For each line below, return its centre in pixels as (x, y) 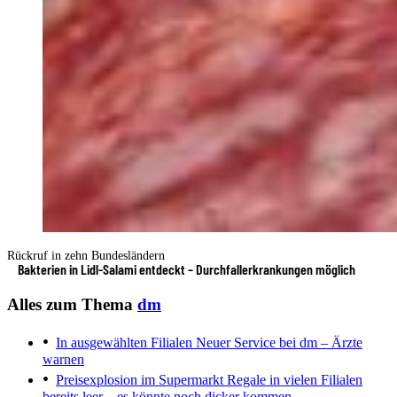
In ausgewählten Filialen (124, 343)
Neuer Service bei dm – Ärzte (277, 343)
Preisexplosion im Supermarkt (140, 380)
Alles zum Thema (72, 304)
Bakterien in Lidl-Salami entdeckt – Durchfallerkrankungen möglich (187, 269)
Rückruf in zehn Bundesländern (86, 255)
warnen (63, 360)
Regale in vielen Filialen (293, 380)
